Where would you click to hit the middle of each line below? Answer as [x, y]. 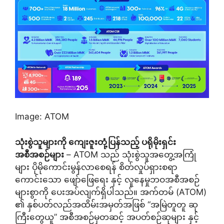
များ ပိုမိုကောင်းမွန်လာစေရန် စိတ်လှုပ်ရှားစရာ [96, 167]
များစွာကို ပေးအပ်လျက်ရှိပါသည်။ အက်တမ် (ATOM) [111, 192]
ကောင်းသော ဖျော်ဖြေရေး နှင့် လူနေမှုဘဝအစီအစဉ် [107, 179]
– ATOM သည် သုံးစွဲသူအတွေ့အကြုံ [130, 154]
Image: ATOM [42, 117]
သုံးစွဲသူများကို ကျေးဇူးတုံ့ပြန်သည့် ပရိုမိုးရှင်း [95, 142]
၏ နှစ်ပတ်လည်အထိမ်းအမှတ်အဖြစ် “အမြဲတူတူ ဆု [106, 204]
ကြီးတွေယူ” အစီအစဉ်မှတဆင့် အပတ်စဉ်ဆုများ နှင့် [107, 217]
